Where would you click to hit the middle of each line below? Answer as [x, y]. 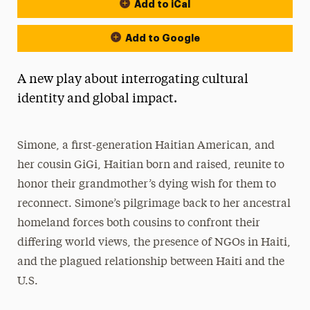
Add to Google [162, 38]
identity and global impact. [98, 99]
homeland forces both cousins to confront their [139, 224]
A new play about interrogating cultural [133, 80]
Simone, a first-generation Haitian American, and [146, 146]
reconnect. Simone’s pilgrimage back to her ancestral [154, 204]
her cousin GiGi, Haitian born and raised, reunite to [151, 165]
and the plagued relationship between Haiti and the [151, 262]
